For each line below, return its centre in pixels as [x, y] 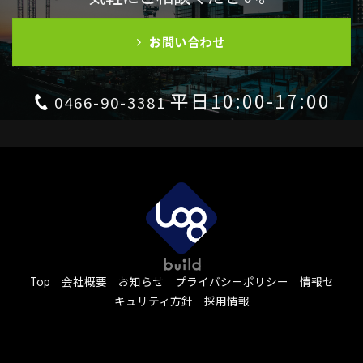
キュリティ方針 [153, 300]
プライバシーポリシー [231, 281]
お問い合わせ [187, 42]
